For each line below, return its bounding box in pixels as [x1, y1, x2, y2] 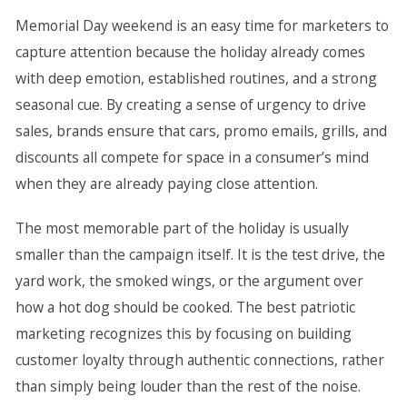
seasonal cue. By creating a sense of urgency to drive [15, 94, 366, 114]
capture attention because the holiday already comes [15, 42, 365, 62]
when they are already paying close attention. [15, 174, 318, 194]
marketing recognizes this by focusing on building [15, 323, 352, 343]
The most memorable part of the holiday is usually [15, 218, 349, 238]
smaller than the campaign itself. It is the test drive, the [15, 244, 385, 264]
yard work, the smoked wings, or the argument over [15, 271, 363, 291]
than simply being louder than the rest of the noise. [15, 376, 361, 396]
